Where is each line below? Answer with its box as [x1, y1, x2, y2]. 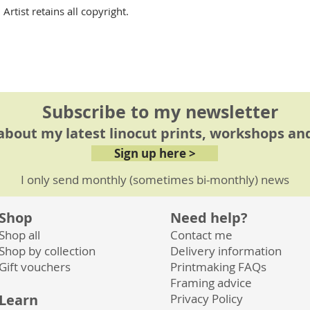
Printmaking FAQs [170, 258, 266, 275]
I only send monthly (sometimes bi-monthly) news [21, 171, 289, 188]
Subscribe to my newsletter [42, 99, 278, 124]
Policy [209, 290, 243, 307]
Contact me [170, 226, 232, 243]
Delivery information [170, 242, 282, 259]
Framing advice [170, 274, 252, 291]
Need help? [170, 208, 248, 227]
